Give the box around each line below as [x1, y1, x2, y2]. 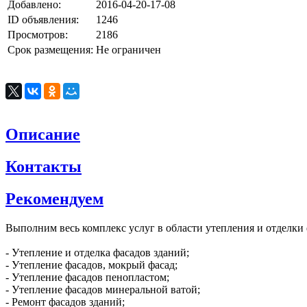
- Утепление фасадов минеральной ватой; [5, 283, 200, 295]
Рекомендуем [5, 190, 103, 208]
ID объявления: [8, 14, 79, 26]
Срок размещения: [8, 44, 93, 56]
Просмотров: [8, 29, 68, 41]
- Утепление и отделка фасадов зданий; [5, 246, 189, 258]
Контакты [5, 158, 82, 176]
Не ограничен [96, 44, 161, 56]
